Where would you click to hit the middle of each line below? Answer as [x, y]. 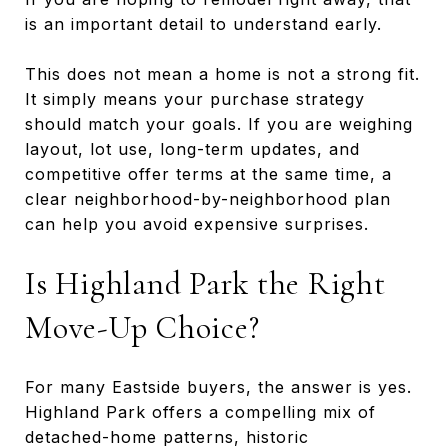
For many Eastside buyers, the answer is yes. [218, 386]
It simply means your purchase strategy [195, 98]
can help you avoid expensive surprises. [197, 223]
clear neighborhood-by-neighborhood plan [208, 198]
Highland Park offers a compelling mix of [200, 411]
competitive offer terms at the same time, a [208, 173]
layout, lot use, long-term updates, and [192, 148]
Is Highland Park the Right [205, 283]
